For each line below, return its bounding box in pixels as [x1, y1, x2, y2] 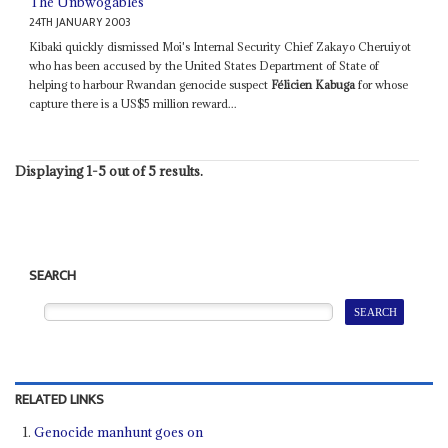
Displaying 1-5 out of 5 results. [14, 161, 203, 180]
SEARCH [29, 263, 77, 288]
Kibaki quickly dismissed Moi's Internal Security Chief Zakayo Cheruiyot [29, 38, 412, 54]
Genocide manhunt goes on [34, 423, 204, 442]
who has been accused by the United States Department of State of [29, 57, 380, 73]
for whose [355, 76, 409, 92]
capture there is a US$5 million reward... [29, 95, 238, 111]
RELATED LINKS [14, 388, 104, 413]
